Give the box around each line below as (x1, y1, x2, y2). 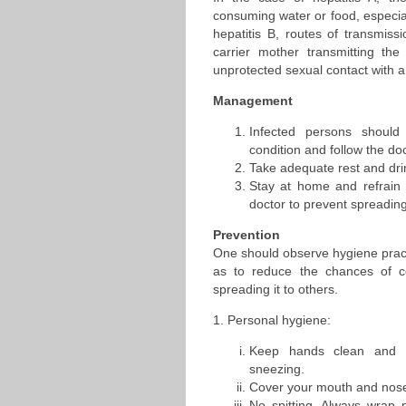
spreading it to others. (213, 282, 338, 296)
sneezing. (249, 362, 304, 376)
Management (213, 93, 293, 108)
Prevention (213, 227, 280, 242)
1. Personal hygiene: (213, 313, 331, 327)
